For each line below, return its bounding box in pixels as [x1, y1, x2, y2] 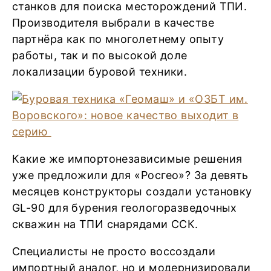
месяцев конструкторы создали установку [12, 185, 252, 198]
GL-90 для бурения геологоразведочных [12, 201, 237, 214]
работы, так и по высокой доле [12, 49, 188, 62]
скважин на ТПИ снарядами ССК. [12, 218, 198, 230]
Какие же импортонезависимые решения [12, 152, 243, 165]
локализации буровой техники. [12, 65, 191, 78]
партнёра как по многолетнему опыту [12, 33, 224, 45]
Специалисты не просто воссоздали [12, 245, 216, 258]
